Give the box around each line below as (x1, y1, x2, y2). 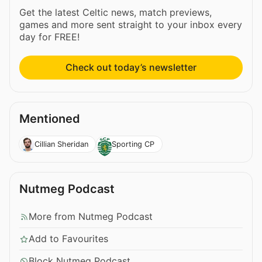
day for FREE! (19, 31, 80, 43)
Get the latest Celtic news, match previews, (19, 6, 212, 19)
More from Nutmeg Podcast (29, 211, 153, 223)
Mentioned (19, 112, 80, 126)
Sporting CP (111, 139, 154, 149)
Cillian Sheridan (34, 139, 88, 149)
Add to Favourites (29, 233, 108, 245)
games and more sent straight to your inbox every (19, 19, 242, 31)
